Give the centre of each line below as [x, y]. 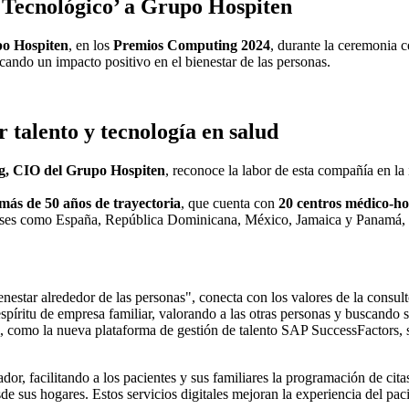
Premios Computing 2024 [192, 46]
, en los [91, 46]
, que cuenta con [230, 203]
